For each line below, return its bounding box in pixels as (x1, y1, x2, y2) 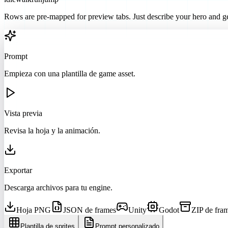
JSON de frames (63, 205, 116, 214)
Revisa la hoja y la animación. (4, 126, 100, 135)
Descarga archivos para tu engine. (4, 183, 112, 192)
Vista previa (4, 108, 42, 118)
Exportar (4, 165, 32, 175)
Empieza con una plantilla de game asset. (4, 69, 135, 78)
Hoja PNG (16, 205, 51, 214)
